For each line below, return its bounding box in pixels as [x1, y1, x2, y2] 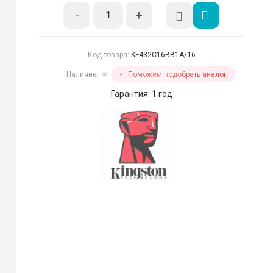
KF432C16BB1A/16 [130, 51, 196, 59]
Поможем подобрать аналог [127, 70, 227, 79]
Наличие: [66, 70, 99, 79]
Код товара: [87, 51, 131, 59]
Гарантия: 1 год [110, 89, 172, 99]
